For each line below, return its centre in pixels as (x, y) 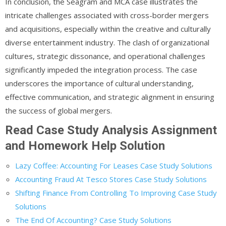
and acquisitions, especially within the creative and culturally (108, 29)
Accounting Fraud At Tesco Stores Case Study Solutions (111, 179)
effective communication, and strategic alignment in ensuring (110, 97)
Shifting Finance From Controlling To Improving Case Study (116, 192)
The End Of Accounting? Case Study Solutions (93, 220)
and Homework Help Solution (85, 146)
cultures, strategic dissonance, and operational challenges (105, 56)
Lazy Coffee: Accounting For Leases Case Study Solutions (114, 165)
